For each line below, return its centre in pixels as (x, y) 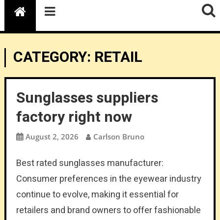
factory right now (74, 117)
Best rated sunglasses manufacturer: (90, 163)
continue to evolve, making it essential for (97, 194)
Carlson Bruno (119, 136)
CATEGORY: (54, 57)
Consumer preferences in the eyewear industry (109, 179)
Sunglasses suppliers (87, 98)
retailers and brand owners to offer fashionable (108, 210)
